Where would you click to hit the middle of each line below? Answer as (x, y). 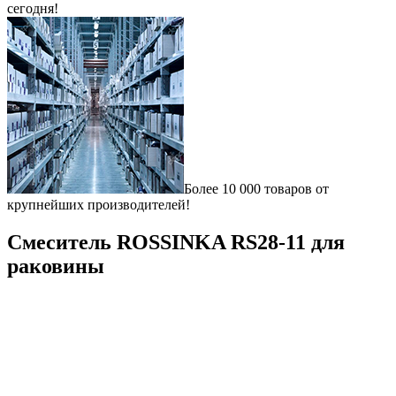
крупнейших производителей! (99, 205)
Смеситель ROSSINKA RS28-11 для (176, 242)
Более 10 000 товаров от (256, 189)
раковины (56, 266)
